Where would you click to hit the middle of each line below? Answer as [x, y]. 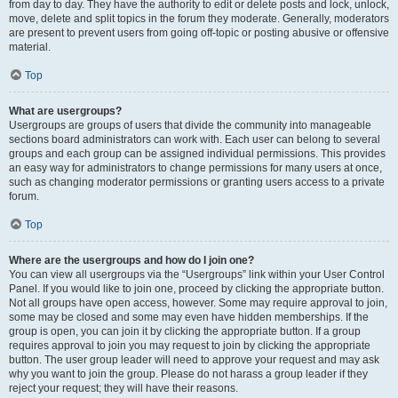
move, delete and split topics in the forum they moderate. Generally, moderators [199, 19]
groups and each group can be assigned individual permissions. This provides [197, 154]
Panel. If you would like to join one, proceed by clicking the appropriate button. [196, 289]
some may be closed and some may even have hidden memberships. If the [189, 317]
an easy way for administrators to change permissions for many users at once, [195, 168]
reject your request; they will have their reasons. [123, 388]
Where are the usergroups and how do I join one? [131, 260]
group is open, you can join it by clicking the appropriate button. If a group [185, 331]
